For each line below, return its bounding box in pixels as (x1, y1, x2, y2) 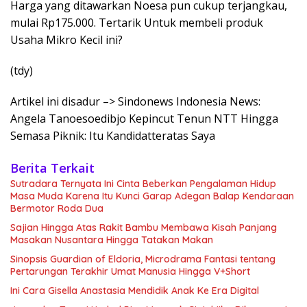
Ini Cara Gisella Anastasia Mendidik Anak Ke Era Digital (10, 284, 259, 297)
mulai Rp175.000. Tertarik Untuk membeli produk (10, 15, 263, 31)
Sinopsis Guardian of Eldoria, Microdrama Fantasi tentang (10, 253, 275, 266)
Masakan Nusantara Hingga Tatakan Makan (10, 234, 213, 247)
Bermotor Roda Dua (10, 202, 103, 215)
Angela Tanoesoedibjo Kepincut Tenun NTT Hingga (10, 111, 278, 127)
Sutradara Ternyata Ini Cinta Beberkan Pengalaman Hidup (10, 177, 276, 191)
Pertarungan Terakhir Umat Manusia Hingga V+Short (10, 265, 250, 278)
